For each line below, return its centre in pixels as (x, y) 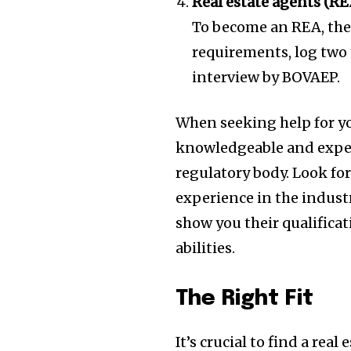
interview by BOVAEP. (266, 78)
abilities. (206, 248)
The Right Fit (245, 299)
